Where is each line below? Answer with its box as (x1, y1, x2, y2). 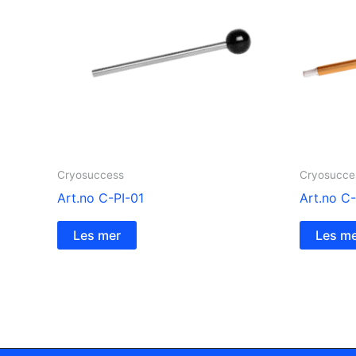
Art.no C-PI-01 (57, 189, 144, 206)
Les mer (73, 226, 121, 243)
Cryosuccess (57, 168, 124, 181)
